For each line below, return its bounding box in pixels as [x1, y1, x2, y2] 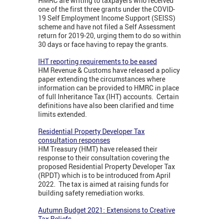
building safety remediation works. [38, 188, 145, 198]
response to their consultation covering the [38, 153, 169, 163]
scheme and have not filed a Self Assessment [38, 22, 175, 32]
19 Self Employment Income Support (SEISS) [38, 13, 175, 23]
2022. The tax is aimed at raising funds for [38, 179, 169, 189]
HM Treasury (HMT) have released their [38, 144, 157, 154]
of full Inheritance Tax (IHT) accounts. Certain [38, 92, 179, 102]
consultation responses [38, 135, 110, 145]
